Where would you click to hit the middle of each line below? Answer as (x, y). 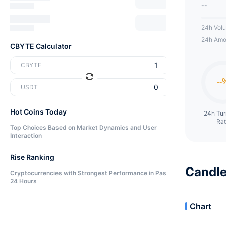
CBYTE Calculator (41, 46)
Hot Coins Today (38, 112)
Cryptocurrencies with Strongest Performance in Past (90, 173)
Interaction (26, 135)
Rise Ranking (32, 157)
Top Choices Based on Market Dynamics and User (83, 127)
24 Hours (23, 181)
